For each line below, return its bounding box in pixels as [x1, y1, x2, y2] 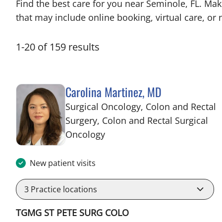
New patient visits [30, 158, 96, 168]
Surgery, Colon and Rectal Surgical [65, 114, 208, 126]
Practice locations [29, 184, 97, 195]
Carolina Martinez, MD [65, 83, 162, 101]
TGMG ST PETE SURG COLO [16, 207, 129, 219]
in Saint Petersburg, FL [105, 128, 198, 140]
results [68, 40, 100, 54]
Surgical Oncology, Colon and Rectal [65, 101, 216, 112]
